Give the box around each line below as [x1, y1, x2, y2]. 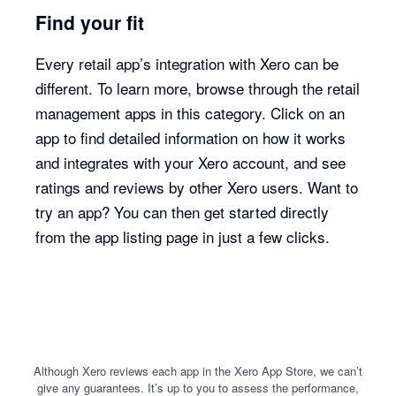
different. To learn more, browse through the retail [35, 77, 361, 100]
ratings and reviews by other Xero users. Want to [35, 176, 359, 199]
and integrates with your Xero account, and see [35, 151, 346, 174]
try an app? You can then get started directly [35, 201, 330, 224]
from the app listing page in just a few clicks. [35, 225, 331, 248]
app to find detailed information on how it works [35, 126, 346, 149]
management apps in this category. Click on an [35, 102, 346, 125]
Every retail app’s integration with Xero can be [35, 52, 339, 75]
